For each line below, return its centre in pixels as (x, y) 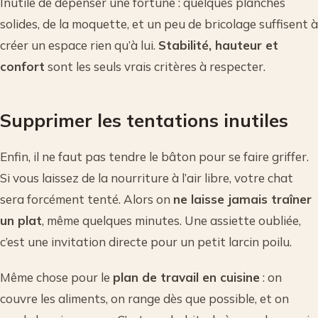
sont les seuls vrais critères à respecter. (155, 67)
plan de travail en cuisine (186, 278)
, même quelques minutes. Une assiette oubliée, (171, 221)
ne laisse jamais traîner (242, 199)
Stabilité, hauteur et (218, 45)
